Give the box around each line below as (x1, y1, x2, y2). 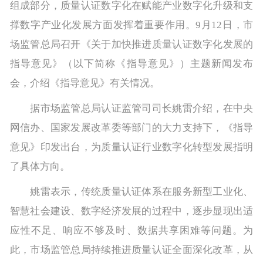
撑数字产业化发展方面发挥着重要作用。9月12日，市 (9, 19, 254, 31)
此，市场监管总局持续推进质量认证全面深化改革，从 (9, 244, 254, 255)
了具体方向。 (9, 160, 70, 172)
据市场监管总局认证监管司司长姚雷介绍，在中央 (9, 102, 254, 114)
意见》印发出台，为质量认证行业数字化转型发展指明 (9, 141, 254, 153)
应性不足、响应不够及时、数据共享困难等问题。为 (9, 224, 254, 236)
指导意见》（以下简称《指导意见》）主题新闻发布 (9, 58, 254, 69)
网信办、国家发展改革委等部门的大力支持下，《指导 (9, 122, 254, 133)
